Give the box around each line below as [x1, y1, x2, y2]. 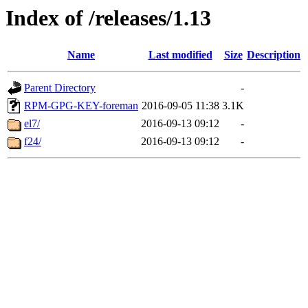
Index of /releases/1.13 [5, 5, 211, 30]
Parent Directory [24, 82, 96, 94]
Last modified [148, 49, 212, 61]
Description [247, 49, 300, 61]
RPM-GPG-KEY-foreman [24, 100, 138, 112]
